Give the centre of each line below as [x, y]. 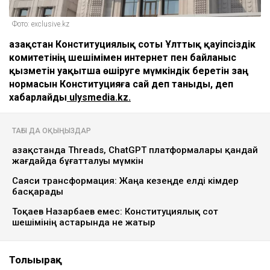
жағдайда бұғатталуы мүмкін [78, 161]
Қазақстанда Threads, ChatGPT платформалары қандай [135, 150]
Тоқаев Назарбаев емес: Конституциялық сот [115, 212]
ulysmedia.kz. [99, 98]
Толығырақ [36, 260]
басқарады [38, 192]
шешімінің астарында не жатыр [84, 223]
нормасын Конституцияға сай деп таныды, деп [121, 84]
